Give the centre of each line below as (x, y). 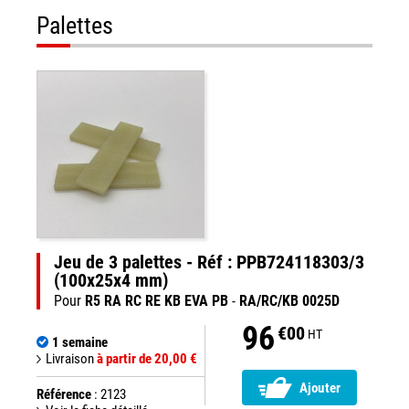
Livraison (71, 359)
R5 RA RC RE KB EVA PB (157, 301)
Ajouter (320, 388)
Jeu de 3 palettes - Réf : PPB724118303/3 (209, 262)
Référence (64, 394)
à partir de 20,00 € (147, 359)
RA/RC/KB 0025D (289, 301)
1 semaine (80, 342)
